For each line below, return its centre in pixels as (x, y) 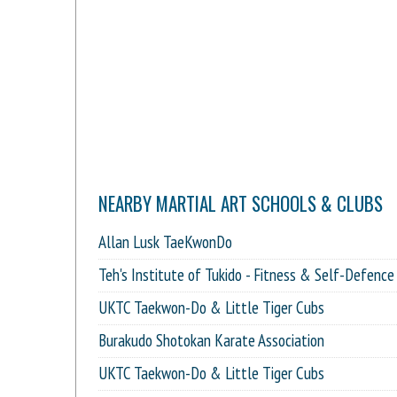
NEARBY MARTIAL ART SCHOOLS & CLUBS (241, 204)
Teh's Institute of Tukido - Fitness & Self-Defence (246, 275)
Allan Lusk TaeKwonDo (165, 242)
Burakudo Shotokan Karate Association (211, 341)
